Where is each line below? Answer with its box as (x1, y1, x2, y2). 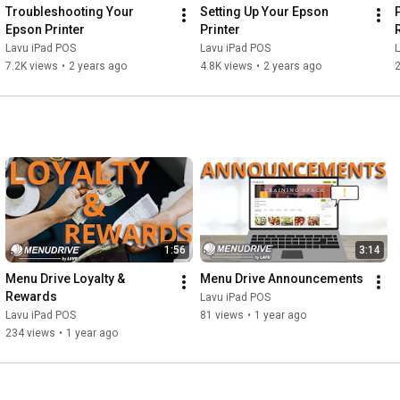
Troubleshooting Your (5, 4, 134, 20)
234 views (5, 327, 55, 340)
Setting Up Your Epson (200, 4, 329, 20)
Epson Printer (5, 22, 85, 37)
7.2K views (5, 60, 58, 73)
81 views (200, 309, 244, 322)
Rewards (5, 289, 57, 304)
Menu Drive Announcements (200, 271, 363, 287)
